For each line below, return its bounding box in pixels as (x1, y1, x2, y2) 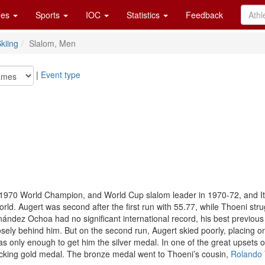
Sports (35, 9, 62, 21)
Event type (41, 68, 80, 80)
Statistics (127, 9, 162, 21)
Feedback (186, 9, 223, 21)
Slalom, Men (29, 37, 76, 49)
